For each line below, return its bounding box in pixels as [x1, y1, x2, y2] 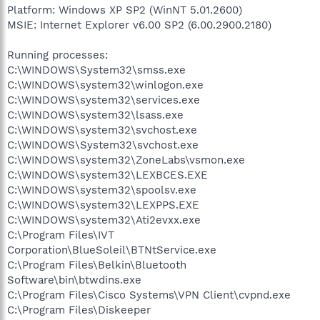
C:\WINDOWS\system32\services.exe [7, 93, 200, 106]
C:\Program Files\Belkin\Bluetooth [7, 258, 186, 271]
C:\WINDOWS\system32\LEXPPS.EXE [7, 198, 199, 211]
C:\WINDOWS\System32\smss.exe [7, 63, 186, 76]
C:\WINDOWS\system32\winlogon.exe [7, 78, 204, 91]
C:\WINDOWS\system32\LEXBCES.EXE [7, 168, 208, 181]
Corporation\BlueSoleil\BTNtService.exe [7, 243, 216, 256]
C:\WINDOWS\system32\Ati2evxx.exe [7, 213, 201, 226]
